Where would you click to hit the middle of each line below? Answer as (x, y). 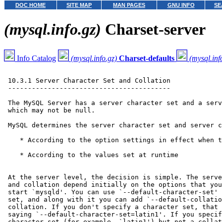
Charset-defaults (147, 58)
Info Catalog (35, 58)
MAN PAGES (129, 5)
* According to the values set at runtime (91, 155)
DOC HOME (30, 5)
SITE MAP (79, 5)
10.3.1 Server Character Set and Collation (87, 80)
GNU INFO (181, 5)
